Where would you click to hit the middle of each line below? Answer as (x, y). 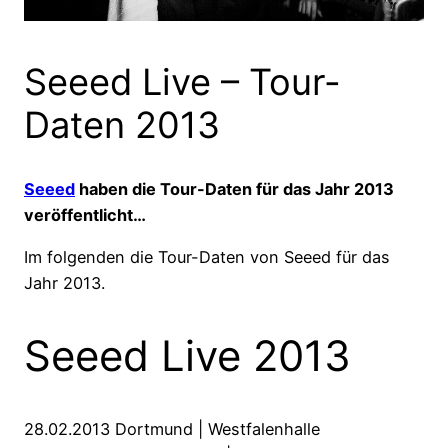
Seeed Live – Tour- (182, 81)
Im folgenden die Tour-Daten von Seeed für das (207, 257)
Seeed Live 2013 (187, 355)
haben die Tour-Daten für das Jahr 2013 (234, 188)
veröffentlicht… (85, 214)
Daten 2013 (122, 124)
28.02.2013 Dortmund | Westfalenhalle (172, 428)
